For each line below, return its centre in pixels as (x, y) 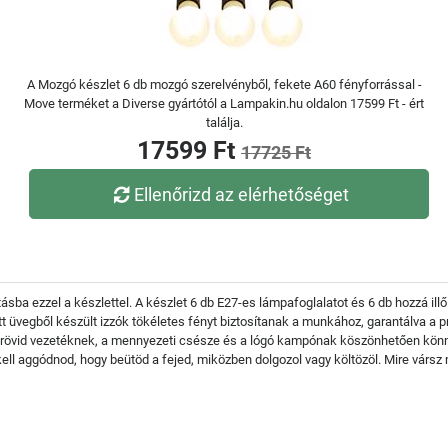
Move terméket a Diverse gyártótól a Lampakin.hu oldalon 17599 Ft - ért (224, 103)
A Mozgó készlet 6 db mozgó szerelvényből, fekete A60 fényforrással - (224, 84)
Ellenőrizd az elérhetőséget (242, 194)
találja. (224, 122)
